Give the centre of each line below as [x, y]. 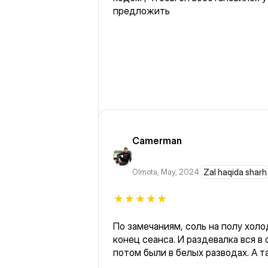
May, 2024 [180, 172]
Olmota [144, 172]
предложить [141, 11]
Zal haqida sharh [235, 172]
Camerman [157, 141]
